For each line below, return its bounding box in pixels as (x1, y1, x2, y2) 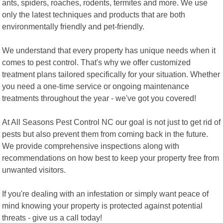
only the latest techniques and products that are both (2, 9, 186, 19)
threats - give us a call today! (2, 213, 103, 222)
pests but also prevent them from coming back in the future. (2, 129, 209, 138)
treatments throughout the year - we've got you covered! (2, 93, 197, 103)
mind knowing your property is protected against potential (2, 201, 203, 210)
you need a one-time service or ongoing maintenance (2, 81, 190, 91)
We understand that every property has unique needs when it (2, 45, 216, 55)
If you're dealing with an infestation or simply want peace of (2, 189, 209, 198)
